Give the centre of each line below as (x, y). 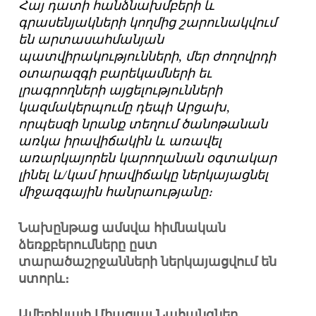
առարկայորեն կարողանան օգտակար (148, 158)
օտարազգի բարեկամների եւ (115, 74)
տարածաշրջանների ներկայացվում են (148, 262)
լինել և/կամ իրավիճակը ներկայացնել (144, 175)
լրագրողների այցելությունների (121, 91)
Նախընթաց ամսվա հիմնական (122, 228)
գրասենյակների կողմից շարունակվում (148, 23)
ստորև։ (44, 279)
